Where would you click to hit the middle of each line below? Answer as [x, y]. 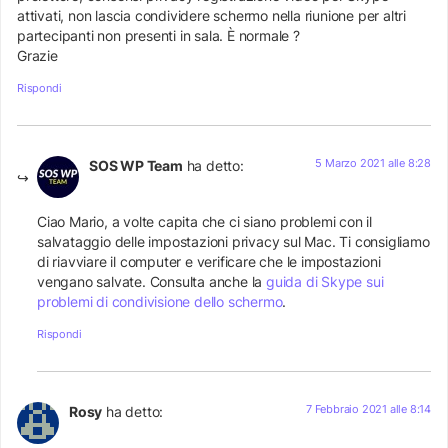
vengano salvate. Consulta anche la [152, 282]
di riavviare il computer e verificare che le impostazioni [209, 262]
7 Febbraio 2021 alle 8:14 [368, 408]
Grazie [37, 56]
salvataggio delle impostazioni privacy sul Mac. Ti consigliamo [233, 242]
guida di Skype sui [325, 282]
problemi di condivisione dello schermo [160, 302]
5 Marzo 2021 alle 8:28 [373, 162]
